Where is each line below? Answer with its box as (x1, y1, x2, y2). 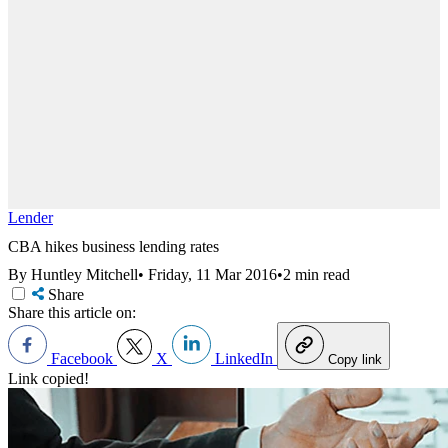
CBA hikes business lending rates (8, 237, 219, 255)
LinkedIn (211, 350, 277, 368)
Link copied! (8, 370, 89, 388)
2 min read (283, 266, 350, 284)
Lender (8, 209, 53, 226)
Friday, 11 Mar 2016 (148, 266, 277, 284)
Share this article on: (8, 304, 136, 322)
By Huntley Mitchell (8, 266, 138, 284)
